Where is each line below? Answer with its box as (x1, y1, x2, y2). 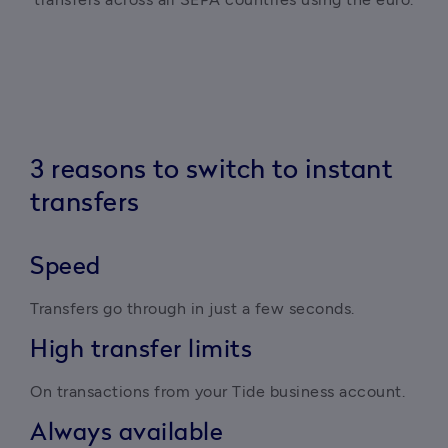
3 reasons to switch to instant (30, 157, 392, 183)
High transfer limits (30, 338, 252, 362)
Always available (30, 421, 223, 445)
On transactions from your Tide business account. (30, 382, 405, 401)
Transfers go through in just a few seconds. (30, 299, 355, 318)
